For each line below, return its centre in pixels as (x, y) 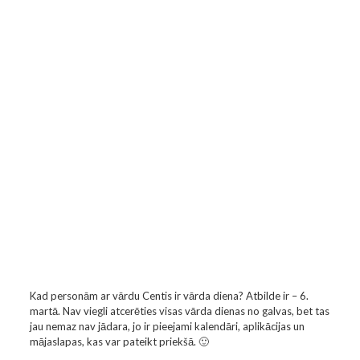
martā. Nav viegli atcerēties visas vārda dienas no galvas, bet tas (179, 311)
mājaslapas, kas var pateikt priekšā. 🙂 (119, 342)
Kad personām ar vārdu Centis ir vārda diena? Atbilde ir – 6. (169, 296)
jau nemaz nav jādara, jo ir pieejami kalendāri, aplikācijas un (167, 326)
